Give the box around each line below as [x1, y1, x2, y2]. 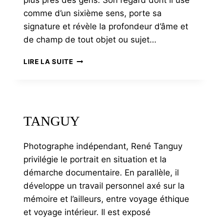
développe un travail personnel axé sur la [23, 181, 185, 191]
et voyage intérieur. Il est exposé [23, 207, 151, 217]
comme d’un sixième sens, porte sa [23, 8, 162, 18]
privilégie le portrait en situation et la [23, 154, 167, 164]
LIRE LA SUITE [23, 58, 73, 66]
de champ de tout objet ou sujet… [23, 35, 156, 44]
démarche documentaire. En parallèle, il [23, 168, 179, 177]
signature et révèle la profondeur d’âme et [23, 22, 188, 31]
